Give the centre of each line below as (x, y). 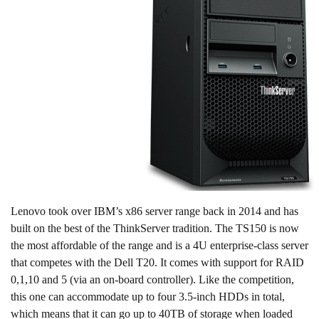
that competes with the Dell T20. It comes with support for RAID (157, 263)
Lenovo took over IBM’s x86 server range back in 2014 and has (155, 211)
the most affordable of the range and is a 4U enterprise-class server (159, 246)
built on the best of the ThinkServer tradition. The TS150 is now (155, 229)
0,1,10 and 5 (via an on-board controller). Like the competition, (152, 280)
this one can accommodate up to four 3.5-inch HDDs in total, (148, 297)
